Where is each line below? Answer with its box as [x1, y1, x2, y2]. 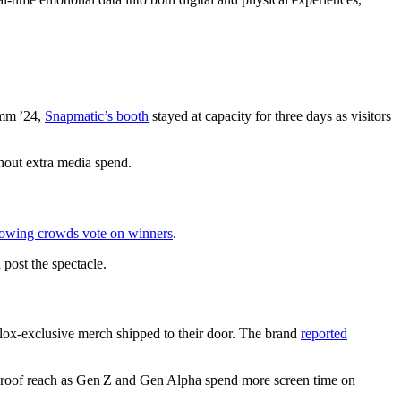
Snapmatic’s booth [45, 108, 149, 124]
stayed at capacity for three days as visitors [149, 108, 391, 124]
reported [301, 326, 347, 342]
